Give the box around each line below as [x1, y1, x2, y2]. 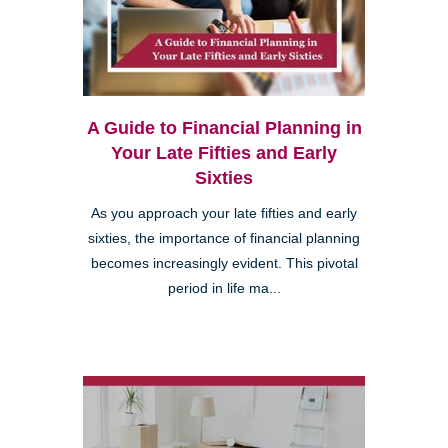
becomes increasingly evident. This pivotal [90, 256, 358, 272]
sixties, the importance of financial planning [88, 231, 360, 247]
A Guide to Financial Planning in [86, 118, 362, 139]
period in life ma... [167, 281, 281, 297]
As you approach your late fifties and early [91, 206, 357, 222]
